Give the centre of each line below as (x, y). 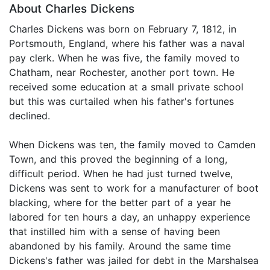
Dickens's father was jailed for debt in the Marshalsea (134, 260)
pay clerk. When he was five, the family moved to (124, 58)
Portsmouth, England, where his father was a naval (127, 43)
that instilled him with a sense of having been (115, 231)
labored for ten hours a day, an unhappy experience (130, 217)
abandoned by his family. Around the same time (120, 246)
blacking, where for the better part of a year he (120, 202)
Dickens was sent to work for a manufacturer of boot (134, 188)
